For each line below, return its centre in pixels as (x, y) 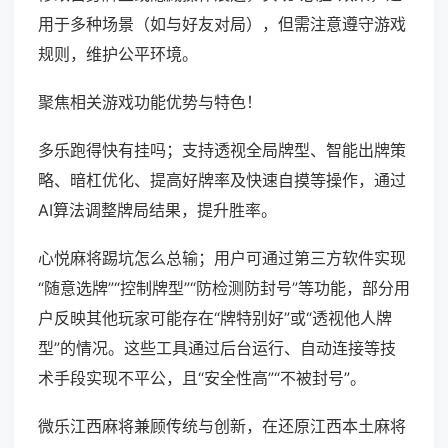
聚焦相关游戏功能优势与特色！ (150, 102)
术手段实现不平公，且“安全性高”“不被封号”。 (202, 378)
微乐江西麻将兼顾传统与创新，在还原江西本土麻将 (222, 426)
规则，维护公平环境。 (118, 54)
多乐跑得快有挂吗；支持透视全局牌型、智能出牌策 (222, 150)
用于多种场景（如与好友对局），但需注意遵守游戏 (222, 24)
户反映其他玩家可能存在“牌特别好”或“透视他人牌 (215, 318)
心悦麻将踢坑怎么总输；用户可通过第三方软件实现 (222, 258)
